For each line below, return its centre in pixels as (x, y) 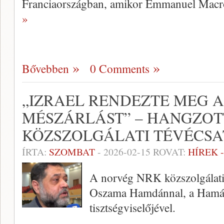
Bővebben (45, 68)
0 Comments (120, 68)
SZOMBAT (72, 152)
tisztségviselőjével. (132, 207)
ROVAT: (169, 152)
